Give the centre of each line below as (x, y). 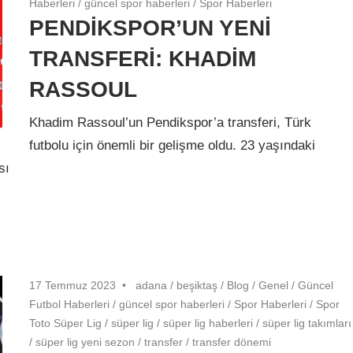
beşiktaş (197, 285)
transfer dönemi (232, 342)
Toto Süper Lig (66, 323)
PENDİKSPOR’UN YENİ (150, 28)
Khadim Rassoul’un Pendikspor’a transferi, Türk (171, 123)
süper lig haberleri (208, 323)
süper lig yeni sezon (85, 342)
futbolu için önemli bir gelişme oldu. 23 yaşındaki (173, 146)
